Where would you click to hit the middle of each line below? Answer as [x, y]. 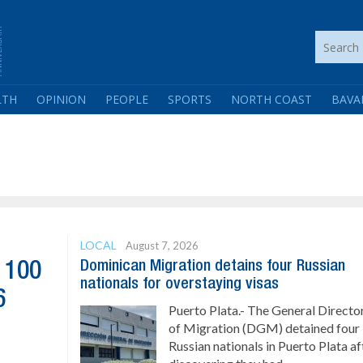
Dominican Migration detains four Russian [213, 267]
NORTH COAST [271, 99]
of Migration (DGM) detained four [265, 328]
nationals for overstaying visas [180, 284]
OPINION [61, 99]
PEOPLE [127, 99]
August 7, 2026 [162, 246]
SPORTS [190, 99]
